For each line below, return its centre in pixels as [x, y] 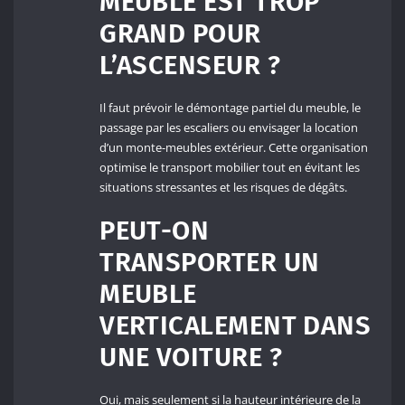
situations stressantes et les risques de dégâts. [224, 187]
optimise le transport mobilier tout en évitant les [230, 167]
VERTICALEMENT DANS [235, 326]
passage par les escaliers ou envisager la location [229, 127]
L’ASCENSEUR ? [190, 65]
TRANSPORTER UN [210, 263]
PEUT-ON [155, 231]
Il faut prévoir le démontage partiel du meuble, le [231, 107]
